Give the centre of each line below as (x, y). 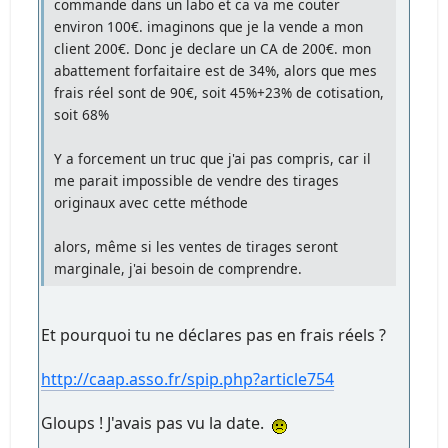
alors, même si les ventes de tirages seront (196, 246)
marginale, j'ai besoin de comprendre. (178, 268)
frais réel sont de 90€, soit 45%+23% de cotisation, (219, 92)
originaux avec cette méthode (151, 202)
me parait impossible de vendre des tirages (197, 180)
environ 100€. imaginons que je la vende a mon (209, 26)
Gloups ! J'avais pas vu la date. (157, 422)
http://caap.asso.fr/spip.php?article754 (188, 378)
